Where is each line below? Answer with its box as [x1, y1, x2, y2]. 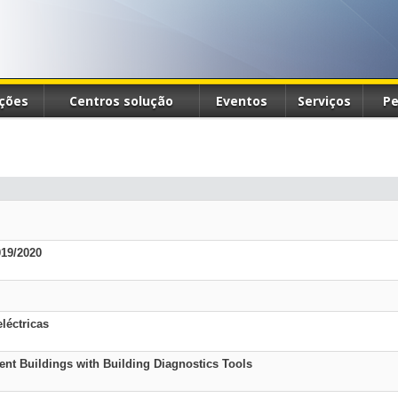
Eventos [216, 92, 268, 109]
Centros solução [69, 92, 174, 109]
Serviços [297, 92, 351, 109]
